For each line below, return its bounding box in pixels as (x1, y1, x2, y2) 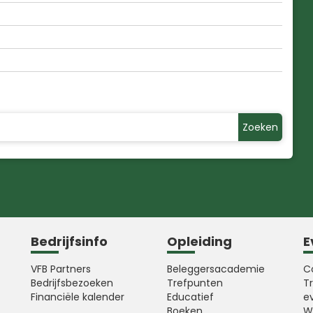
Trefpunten (167, 276, 223, 290)
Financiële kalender (31, 290, 124, 304)
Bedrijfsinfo (31, 233, 108, 250)
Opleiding (167, 233, 232, 250)
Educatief (167, 290, 214, 304)
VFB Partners (31, 262, 91, 276)
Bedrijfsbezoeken (31, 276, 113, 290)
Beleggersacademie (167, 262, 265, 276)
